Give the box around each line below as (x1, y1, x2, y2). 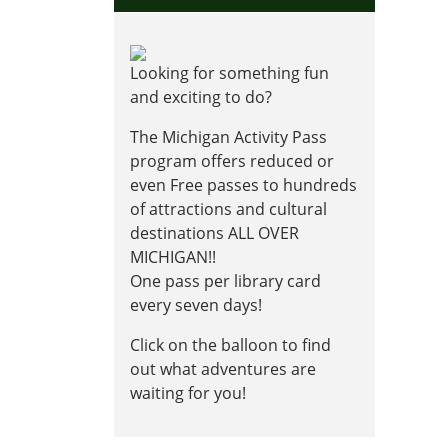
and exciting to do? (130, 86, 272, 109)
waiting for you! (130, 382, 246, 405)
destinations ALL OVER (130, 222, 299, 245)
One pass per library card (130, 270, 321, 293)
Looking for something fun (130, 62, 329, 85)
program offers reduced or (130, 150, 334, 173)
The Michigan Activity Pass (130, 126, 327, 149)
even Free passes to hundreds (130, 174, 357, 197)
